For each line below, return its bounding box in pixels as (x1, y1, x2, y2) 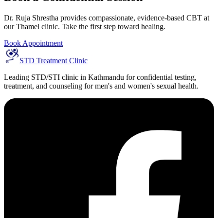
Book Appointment (4, 38, 63, 47)
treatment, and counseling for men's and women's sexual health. (4, 81, 199, 90)
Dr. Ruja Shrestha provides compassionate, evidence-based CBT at (4, 13, 209, 22)
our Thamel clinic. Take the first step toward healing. (4, 22, 165, 31)
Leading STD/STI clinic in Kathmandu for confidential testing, (4, 73, 197, 81)
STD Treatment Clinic (19, 56, 88, 65)
